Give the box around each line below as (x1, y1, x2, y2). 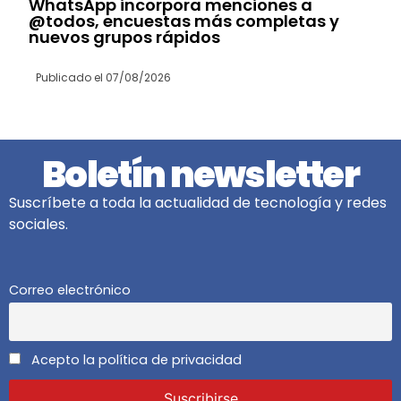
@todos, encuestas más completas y (29, 10, 340, 33)
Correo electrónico (9, 280, 131, 299)
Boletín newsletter (42, 149, 359, 200)
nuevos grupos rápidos (29, 26, 221, 49)
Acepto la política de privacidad (28, 350, 242, 369)
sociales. (9, 214, 68, 235)
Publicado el (36, 70, 104, 86)
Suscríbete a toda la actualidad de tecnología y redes (9, 192, 387, 214)
